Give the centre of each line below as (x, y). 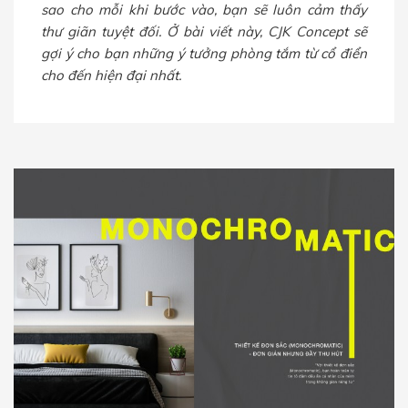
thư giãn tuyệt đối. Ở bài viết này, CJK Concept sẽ (204, 31)
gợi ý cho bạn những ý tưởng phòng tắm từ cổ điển (204, 53)
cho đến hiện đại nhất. (111, 75)
